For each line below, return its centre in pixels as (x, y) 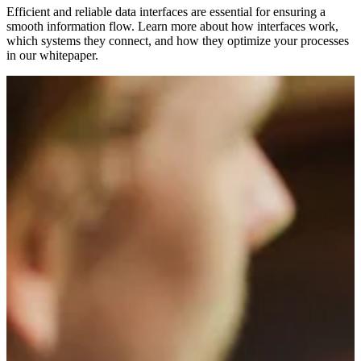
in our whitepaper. (52, 55)
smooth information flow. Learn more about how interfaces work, (172, 26)
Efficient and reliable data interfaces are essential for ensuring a (166, 11)
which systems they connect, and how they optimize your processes (178, 40)
